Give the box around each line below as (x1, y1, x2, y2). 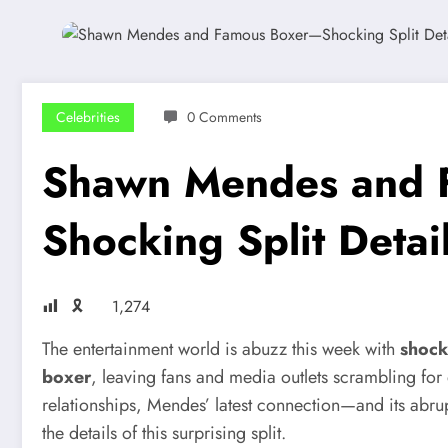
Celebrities (56, 106, 120, 127)
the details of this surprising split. (42, 419, 286, 446)
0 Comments (187, 106, 262, 127)
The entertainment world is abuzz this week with (42, 335, 400, 362)
